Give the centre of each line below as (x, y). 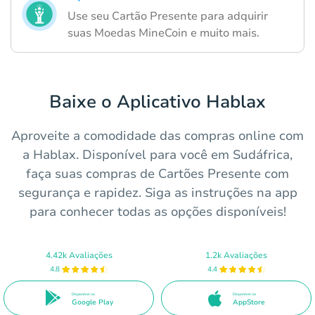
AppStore (249, 302)
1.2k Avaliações (236, 255)
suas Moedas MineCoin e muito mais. (163, 33)
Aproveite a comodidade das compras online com (157, 135)
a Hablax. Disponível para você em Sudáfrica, (157, 154)
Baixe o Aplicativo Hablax (157, 102)
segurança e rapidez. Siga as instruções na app (157, 192)
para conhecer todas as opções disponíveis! (157, 211)
